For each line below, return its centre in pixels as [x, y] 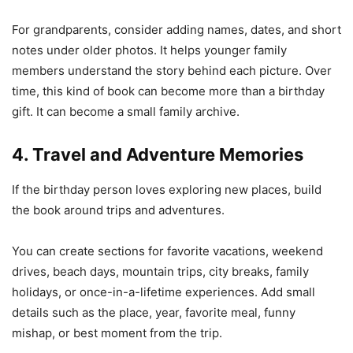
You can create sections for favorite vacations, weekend [167, 251]
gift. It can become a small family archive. [126, 111]
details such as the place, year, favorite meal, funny [154, 312]
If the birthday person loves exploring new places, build [167, 189]
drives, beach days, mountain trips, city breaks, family [160, 271]
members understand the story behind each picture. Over [172, 70]
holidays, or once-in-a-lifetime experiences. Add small [163, 292]
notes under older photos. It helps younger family [149, 50]
